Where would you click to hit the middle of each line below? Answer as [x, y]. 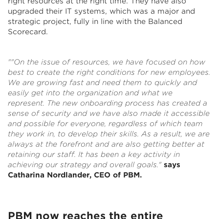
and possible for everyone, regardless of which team [105, 124]
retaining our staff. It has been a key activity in [94, 155]
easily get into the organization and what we [90, 93]
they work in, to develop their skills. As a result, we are [109, 134]
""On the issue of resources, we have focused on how [107, 62]
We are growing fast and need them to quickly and [102, 83]
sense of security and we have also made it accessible [109, 114]
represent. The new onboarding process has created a [108, 103]
